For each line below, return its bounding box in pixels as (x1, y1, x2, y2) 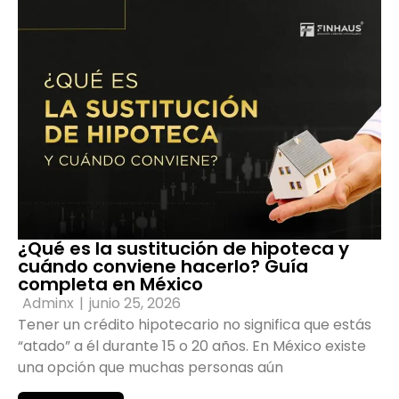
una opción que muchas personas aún (18, 357, 283, 379)
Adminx (22, 293, 74, 314)
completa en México (18, 272, 203, 297)
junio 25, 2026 (89, 293, 181, 314)
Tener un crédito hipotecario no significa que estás (18, 314, 371, 336)
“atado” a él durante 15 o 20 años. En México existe (18, 336, 366, 357)
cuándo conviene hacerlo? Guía (18, 254, 308, 280)
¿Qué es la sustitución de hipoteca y (18, 236, 349, 262)
